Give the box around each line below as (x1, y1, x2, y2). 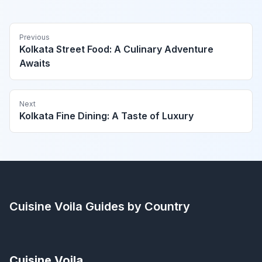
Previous (19, 33, 50, 42)
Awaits (19, 57, 50, 70)
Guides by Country (82, 199, 190, 214)
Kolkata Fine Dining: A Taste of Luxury (19, 110, 194, 122)
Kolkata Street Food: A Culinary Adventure (19, 43, 213, 56)
